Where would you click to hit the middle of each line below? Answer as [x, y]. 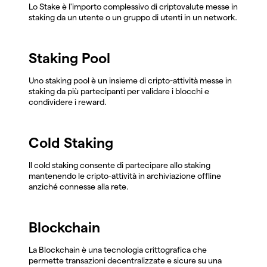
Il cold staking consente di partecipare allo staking [119, 165]
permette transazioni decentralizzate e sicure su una [125, 260]
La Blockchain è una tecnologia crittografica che [118, 249]
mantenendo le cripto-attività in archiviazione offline [125, 176]
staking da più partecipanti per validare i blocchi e [119, 91]
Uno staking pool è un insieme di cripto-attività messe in [130, 80]
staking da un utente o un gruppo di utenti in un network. [133, 17]
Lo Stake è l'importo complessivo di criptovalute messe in [133, 6]
